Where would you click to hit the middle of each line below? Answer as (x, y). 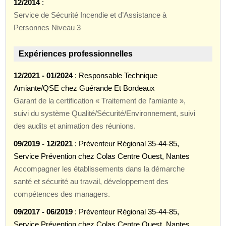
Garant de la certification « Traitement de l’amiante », (100, 100)
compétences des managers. (62, 194)
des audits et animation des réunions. (75, 126)
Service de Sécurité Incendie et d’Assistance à (90, 15)
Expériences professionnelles (76, 53)
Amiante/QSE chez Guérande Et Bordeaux (84, 88)
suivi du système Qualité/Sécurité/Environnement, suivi (105, 113)
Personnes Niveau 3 (47, 27)
